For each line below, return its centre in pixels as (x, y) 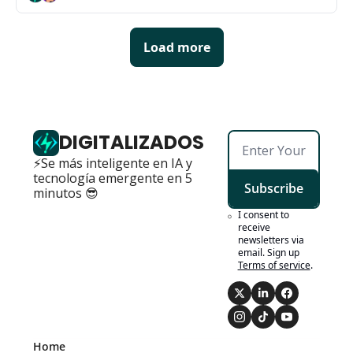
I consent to (263, 214)
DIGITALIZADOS (132, 143)
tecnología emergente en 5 (113, 178)
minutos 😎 (66, 193)
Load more (176, 47)
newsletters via (271, 240)
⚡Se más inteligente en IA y (113, 163)
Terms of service (274, 265)
